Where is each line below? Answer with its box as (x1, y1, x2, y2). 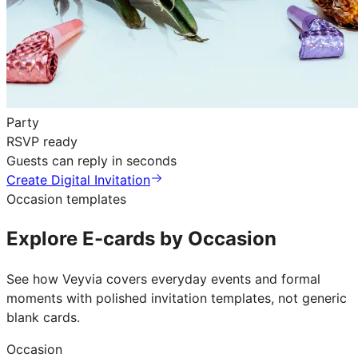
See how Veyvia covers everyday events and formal (6, 271, 320, 288)
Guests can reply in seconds (6, 153, 177, 169)
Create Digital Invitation (6, 172, 150, 189)
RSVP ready (6, 133, 78, 150)
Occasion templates (6, 191, 126, 208)
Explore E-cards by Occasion (6, 227, 276, 251)
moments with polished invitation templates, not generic (6, 290, 347, 307)
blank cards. (6, 309, 80, 326)
